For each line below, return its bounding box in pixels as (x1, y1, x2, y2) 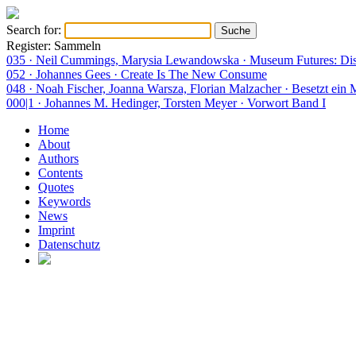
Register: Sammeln (6, 39, 101, 52)
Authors (38, 152, 79, 165)
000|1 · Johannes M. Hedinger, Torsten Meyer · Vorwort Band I (6, 96, 326, 110)
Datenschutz (38, 238, 100, 251)
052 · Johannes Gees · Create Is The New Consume (6, 68, 267, 81)
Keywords (38, 195, 91, 208)
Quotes (38, 180, 74, 194)
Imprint (38, 223, 75, 237)
